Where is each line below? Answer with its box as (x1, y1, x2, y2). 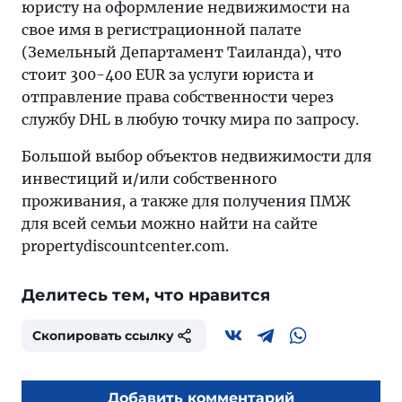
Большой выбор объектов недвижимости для (22, 147, 371, 166)
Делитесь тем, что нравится (22, 285, 270, 306)
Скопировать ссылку (32, 328, 174, 345)
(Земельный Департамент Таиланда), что (22, 43, 342, 62)
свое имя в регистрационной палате (22, 21, 301, 39)
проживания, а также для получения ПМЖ (22, 192, 351, 211)
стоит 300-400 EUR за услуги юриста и (22, 66, 314, 84)
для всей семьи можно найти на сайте (22, 214, 318, 233)
